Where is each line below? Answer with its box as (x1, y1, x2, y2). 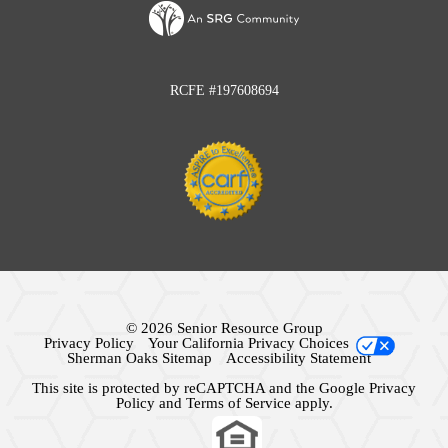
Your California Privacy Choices (148, 335, 349, 352)
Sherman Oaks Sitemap (67, 350, 212, 367)
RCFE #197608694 (169, 83, 279, 99)
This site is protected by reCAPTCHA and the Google (32, 380, 369, 397)
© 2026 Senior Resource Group (125, 320, 323, 337)
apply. (290, 395, 333, 412)
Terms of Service (185, 395, 291, 412)
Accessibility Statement (226, 350, 371, 367)
